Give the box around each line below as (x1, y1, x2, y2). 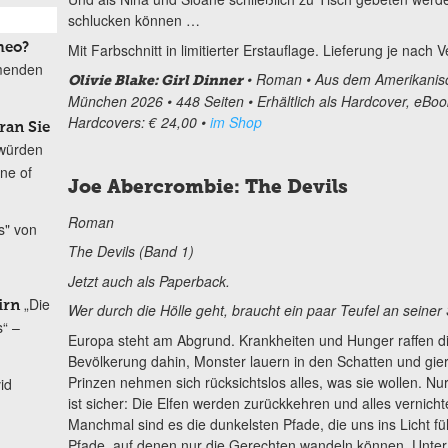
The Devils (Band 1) (67, 241, 194, 262)
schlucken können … (67, 10, 200, 31)
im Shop (209, 112, 262, 133)
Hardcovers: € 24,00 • (67, 112, 210, 133)
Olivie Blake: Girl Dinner (67, 72, 243, 90)
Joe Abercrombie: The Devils (67, 174, 348, 198)
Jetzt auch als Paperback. (67, 270, 230, 291)
